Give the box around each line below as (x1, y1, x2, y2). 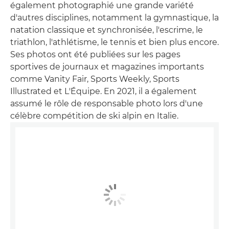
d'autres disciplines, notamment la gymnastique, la (10, 12, 219, 22)
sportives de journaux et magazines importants (10, 61, 204, 72)
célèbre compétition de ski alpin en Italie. (10, 110, 178, 121)
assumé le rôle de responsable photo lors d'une (10, 98, 203, 108)
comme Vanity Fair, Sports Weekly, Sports (10, 74, 179, 84)
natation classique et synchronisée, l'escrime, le (10, 25, 203, 35)
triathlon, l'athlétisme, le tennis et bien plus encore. (10, 37, 219, 47)
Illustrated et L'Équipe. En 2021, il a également (10, 86, 197, 96)
